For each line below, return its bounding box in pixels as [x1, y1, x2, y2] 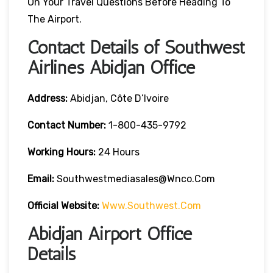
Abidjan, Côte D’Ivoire [68, 92, 169, 104]
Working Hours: [27, 146, 98, 158]
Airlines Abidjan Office [27, 56, 195, 79]
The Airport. [27, 13, 82, 25]
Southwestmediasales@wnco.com [57, 172, 215, 185]
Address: [27, 92, 68, 104]
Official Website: [27, 199, 99, 211]
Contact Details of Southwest [27, 36, 245, 58]
